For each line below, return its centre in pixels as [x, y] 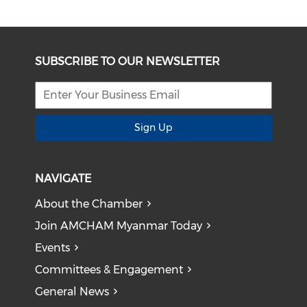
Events [53, 247]
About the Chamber [89, 204]
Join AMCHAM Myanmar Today [119, 225]
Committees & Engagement [109, 269]
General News [72, 291]
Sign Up [153, 127]
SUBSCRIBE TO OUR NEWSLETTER [128, 61]
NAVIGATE [63, 178]
